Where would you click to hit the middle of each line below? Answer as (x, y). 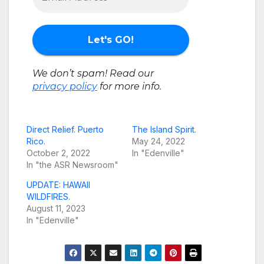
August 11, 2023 (56, 209)
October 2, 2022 (58, 153)
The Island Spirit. (164, 130)
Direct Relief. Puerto (65, 130)
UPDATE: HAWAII (58, 185)
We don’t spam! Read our (93, 74)
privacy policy (65, 87)
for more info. (129, 87)
